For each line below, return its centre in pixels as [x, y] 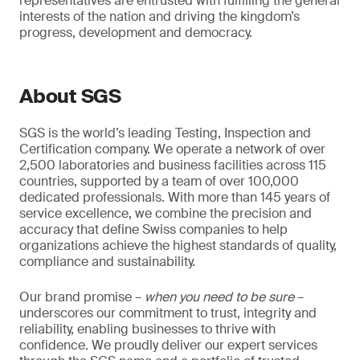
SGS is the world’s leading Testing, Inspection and [165, 133]
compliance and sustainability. [107, 262]
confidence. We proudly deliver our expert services [168, 346]
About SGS [70, 96]
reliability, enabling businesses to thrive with [147, 329]
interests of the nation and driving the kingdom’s [160, 17]
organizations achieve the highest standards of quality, [178, 246]
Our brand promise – [82, 297]
